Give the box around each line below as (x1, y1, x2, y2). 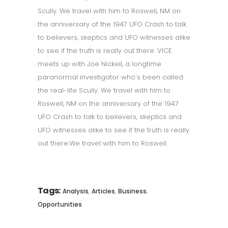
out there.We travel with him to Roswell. (38, 138, 167, 148)
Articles (91, 187, 115, 195)
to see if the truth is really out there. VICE (38, 46, 172, 55)
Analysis (62, 187, 89, 195)
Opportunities (38, 200, 82, 209)
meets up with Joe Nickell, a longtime (38, 59, 161, 69)
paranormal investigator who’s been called (38, 72, 183, 82)
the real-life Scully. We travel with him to (38, 85, 170, 95)
